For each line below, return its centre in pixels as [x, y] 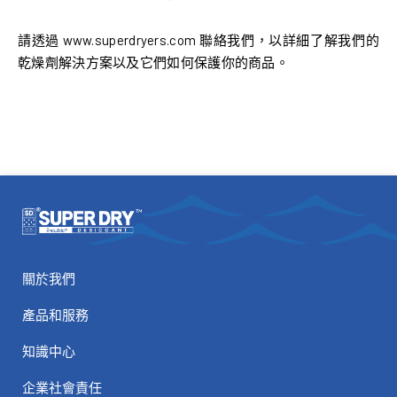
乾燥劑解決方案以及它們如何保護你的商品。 [153, 62]
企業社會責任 [62, 387]
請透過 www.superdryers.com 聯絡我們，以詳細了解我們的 [198, 40]
